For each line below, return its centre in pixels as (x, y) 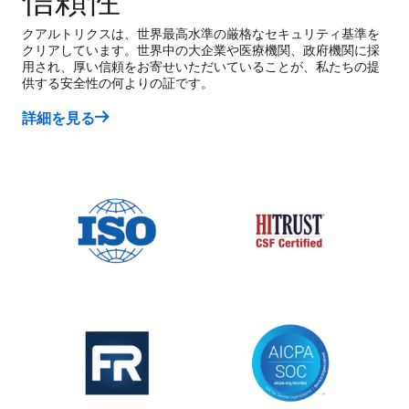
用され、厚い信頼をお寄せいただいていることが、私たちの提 (201, 66)
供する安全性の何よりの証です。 (118, 83)
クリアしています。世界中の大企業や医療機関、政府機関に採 (201, 50)
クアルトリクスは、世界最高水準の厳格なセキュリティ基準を (201, 33)
